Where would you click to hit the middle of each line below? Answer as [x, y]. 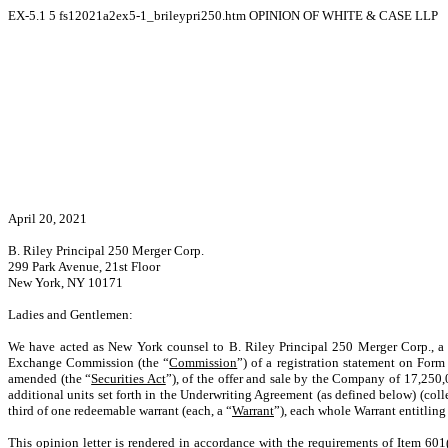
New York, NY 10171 [65, 282]
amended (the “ [50, 378]
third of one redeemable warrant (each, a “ [120, 410]
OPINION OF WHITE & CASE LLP [343, 15]
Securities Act [128, 378]
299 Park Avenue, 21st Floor [84, 266]
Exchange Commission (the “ [89, 362]
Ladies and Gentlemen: [70, 314]
